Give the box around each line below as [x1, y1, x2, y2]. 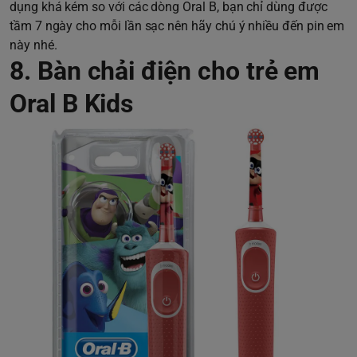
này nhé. [10, 37, 57, 53]
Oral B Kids [10, 88, 134, 119]
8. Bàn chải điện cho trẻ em [10, 55, 320, 86]
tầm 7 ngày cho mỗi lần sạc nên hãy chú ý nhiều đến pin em [10, 18, 345, 33]
